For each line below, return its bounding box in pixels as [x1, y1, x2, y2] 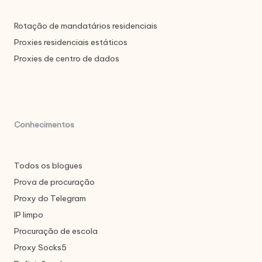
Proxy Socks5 [14, 242, 67, 253]
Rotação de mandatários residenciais [14, 20, 157, 31]
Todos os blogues [14, 160, 82, 171]
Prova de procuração [14, 177, 95, 188]
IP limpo [14, 209, 43, 220]
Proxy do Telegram [14, 193, 86, 204]
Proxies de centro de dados [14, 53, 119, 64]
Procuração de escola [14, 226, 98, 237]
